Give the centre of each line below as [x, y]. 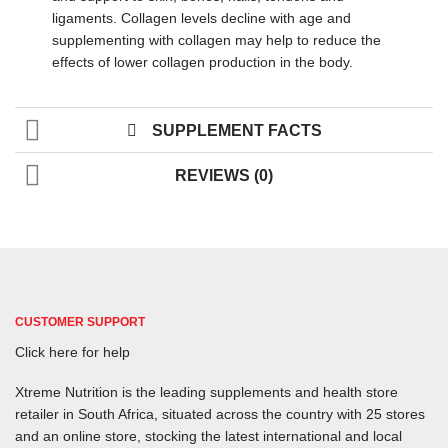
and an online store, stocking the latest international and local [208, 435]
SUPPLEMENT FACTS [236, 130]
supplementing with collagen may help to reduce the [216, 39]
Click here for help [72, 351]
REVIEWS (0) [224, 175]
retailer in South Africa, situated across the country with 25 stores [220, 413]
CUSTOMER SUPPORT [80, 321]
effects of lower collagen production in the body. [202, 61]
